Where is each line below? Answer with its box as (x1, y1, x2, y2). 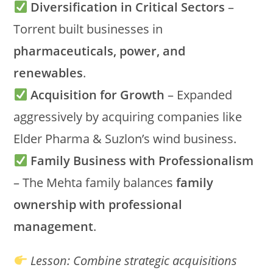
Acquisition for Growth (30, 87, 165, 103)
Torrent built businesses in (13, 21, 163, 37)
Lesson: (30, 252, 71, 269)
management (13, 218, 94, 235)
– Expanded (165, 87, 233, 103)
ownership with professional (13, 196, 183, 213)
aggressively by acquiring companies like (13, 108, 243, 125)
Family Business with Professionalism (30, 152, 254, 169)
